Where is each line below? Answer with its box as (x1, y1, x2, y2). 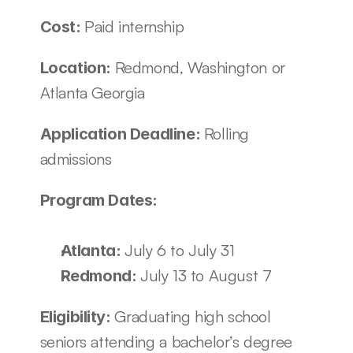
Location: (39, 58, 115, 77)
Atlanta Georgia (39, 82, 145, 102)
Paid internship (84, 16, 184, 36)
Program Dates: (39, 190, 158, 210)
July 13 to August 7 (139, 265, 272, 285)
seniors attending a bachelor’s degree (39, 331, 292, 351)
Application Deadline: (39, 124, 204, 143)
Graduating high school (114, 306, 271, 326)
